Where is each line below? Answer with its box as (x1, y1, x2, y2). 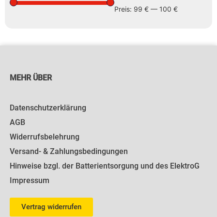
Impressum (10, 175, 49, 185)
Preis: (114, 5, 134, 14)
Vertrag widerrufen (21, 202, 81, 211)
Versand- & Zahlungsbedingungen (10, 146, 128, 156)
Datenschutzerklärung (10, 103, 86, 112)
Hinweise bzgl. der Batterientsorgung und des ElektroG (10, 161, 200, 170)
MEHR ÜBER (10, 73, 52, 83)
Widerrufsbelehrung (10, 132, 79, 141)
